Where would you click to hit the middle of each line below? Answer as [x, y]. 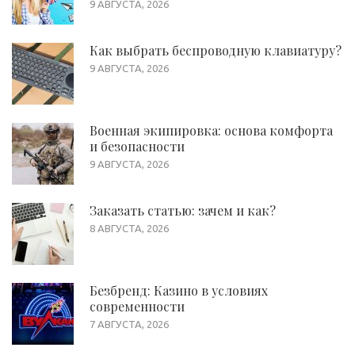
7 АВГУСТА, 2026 [129, 324]
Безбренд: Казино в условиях [179, 290]
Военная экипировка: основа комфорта [211, 130]
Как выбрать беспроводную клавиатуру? [216, 50]
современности [137, 306]
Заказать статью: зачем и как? [183, 210]
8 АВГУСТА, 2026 [129, 228]
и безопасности [137, 146]
